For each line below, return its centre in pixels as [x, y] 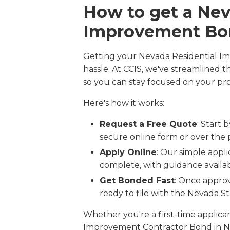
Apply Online [128, 152]
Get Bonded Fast [137, 180]
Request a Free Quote [148, 124]
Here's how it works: [123, 103]
